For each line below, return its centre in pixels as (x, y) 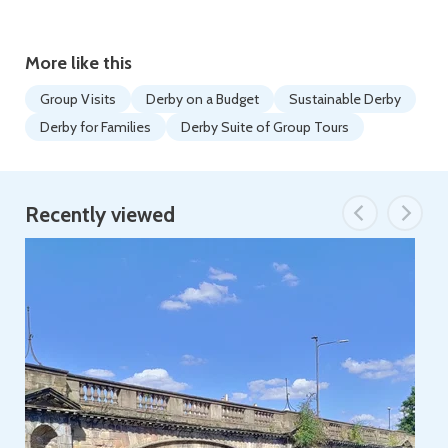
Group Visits (78, 99)
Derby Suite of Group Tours (265, 127)
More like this (78, 63)
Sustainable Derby (345, 99)
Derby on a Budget (202, 99)
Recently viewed (100, 214)
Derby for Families (95, 127)
